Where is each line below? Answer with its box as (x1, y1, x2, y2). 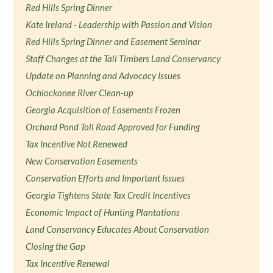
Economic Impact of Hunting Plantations (26, 207, 180, 218)
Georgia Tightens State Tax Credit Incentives (26, 190, 191, 200)
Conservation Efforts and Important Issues (26, 172, 185, 183)
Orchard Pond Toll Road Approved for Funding (26, 121, 200, 132)
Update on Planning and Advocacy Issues (26, 70, 181, 81)
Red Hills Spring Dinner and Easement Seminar (26, 36, 201, 47)
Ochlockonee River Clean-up (26, 87, 134, 98)
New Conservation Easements (26, 155, 138, 166)
